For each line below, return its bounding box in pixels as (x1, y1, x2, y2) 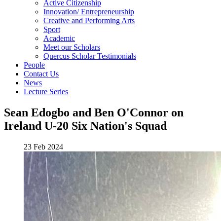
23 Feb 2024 (24, 143, 63, 151)
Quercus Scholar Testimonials (43, 52, 136, 61)
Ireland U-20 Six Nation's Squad (4, 119, 167, 133)
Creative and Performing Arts (43, 16, 135, 25)
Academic (43, 34, 75, 43)
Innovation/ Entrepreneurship (43, 7, 134, 16)
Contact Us (24, 70, 59, 78)
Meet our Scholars (43, 43, 100, 52)
